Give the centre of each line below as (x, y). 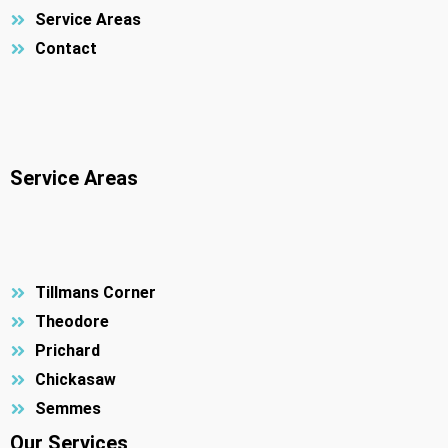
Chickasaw (75, 380)
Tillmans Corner (95, 293)
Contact (66, 49)
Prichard (67, 351)
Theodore (72, 322)
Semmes (68, 409)
